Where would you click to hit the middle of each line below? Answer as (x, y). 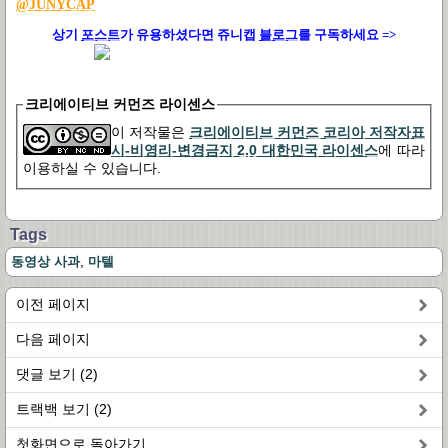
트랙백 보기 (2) (64, 408)
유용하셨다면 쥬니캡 (196, 34)
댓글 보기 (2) (57, 373)
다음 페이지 (53, 338)
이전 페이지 (53, 303)
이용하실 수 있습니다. (92, 167)
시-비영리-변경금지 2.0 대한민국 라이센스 (244, 149)
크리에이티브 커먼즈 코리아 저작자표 (307, 131)
